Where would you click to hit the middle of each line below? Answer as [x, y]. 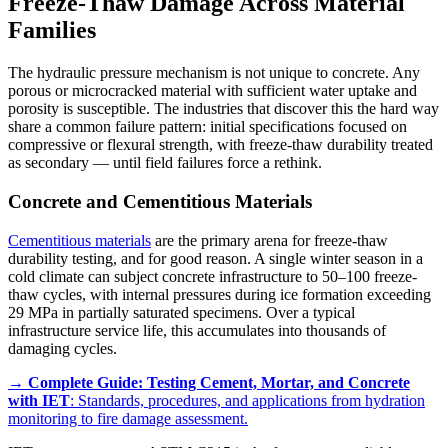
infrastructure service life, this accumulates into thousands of [197, 330]
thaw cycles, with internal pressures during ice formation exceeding [219, 294]
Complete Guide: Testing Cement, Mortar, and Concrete [219, 382]
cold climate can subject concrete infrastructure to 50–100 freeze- [212, 276]
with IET [39, 400]
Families [52, 30]
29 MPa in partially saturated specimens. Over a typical [181, 312]
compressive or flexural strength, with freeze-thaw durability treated [220, 145]
